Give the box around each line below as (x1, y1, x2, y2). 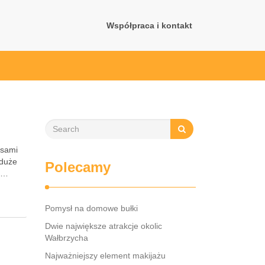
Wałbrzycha (45, 233, 88, 243)
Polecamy (45, 159, 111, 175)
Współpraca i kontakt (106, 21, 192, 30)
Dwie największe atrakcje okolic (45, 221, 162, 231)
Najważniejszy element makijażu (45, 251, 166, 260)
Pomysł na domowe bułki (45, 203, 138, 213)
